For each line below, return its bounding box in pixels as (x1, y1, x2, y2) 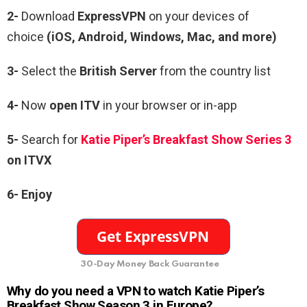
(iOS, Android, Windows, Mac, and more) (44, 29, 277, 45)
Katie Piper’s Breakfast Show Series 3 (81, 132, 291, 147)
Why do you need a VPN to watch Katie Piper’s (7, 283, 265, 299)
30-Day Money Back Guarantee (81, 260, 219, 269)
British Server (79, 64, 157, 79)
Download (19, 9, 77, 24)
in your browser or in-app (100, 98, 237, 113)
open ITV (49, 98, 100, 113)
